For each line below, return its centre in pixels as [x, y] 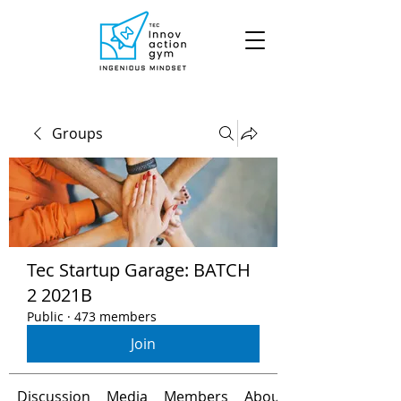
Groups [77, 133]
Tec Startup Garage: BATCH [139, 270]
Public [45, 316]
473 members [115, 316]
